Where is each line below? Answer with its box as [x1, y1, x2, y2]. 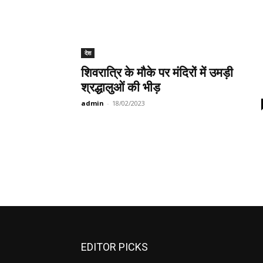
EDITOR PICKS [81, 240, 148, 253]
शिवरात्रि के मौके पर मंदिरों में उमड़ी [81, 65, 233, 80]
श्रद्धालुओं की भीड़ [81, 80, 160, 95]
